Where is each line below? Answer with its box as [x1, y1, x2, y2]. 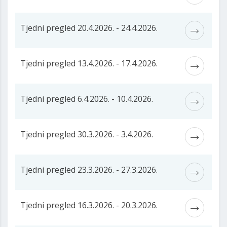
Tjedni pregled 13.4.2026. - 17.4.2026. [20, 58, 158, 69]
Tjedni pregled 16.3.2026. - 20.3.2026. [20, 200, 158, 211]
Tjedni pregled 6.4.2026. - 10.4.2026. [20, 93, 153, 105]
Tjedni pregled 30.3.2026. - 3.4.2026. [20, 129, 153, 140]
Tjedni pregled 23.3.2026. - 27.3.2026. [20, 164, 158, 176]
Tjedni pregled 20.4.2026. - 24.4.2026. [20, 22, 158, 34]
